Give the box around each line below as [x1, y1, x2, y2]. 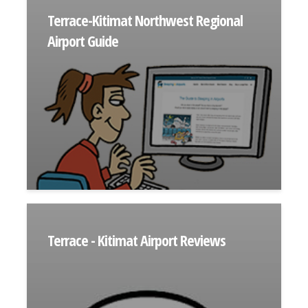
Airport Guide [47, 30, 118, 51]
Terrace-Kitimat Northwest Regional [47, 10, 243, 30]
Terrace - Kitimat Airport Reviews [47, 230, 225, 250]
